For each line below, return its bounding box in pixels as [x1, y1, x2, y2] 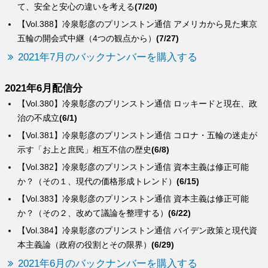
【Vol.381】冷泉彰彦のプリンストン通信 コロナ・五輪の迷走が [17, 130, 258, 141]
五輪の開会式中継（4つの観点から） [17, 33, 157, 44]
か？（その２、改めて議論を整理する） [17, 208, 169, 218]
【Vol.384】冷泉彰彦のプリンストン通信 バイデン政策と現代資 [17, 226, 258, 236]
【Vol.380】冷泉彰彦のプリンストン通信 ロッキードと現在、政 [17, 99, 258, 109]
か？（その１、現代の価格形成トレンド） [17, 176, 177, 187]
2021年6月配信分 [5, 83, 83, 94]
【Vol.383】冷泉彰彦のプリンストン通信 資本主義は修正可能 [17, 194, 249, 204]
